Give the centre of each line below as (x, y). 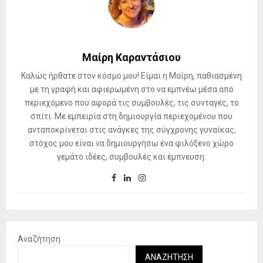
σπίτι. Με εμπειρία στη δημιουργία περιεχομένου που (131, 117)
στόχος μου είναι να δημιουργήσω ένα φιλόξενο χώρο (131, 144)
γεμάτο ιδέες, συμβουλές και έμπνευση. (131, 157)
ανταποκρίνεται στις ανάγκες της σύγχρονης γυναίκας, (131, 130)
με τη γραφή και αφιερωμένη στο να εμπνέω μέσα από (131, 90)
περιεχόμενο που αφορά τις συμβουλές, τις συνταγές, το (131, 103)
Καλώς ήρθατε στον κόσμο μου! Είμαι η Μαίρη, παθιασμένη (131, 76)
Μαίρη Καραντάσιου (131, 58)
